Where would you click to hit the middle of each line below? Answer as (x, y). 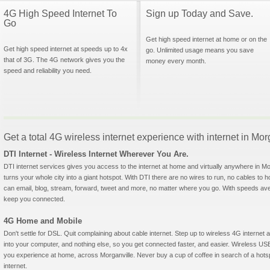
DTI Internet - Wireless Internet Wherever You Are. (96, 154)
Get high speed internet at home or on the (206, 39)
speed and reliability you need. (48, 71)
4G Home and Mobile (43, 221)
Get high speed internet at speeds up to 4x (66, 49)
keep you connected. (34, 199)
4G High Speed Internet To (60, 14)
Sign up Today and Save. (199, 14)
